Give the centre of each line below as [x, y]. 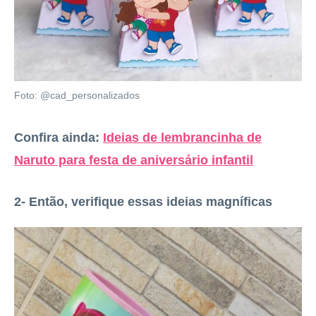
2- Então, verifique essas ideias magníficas [143, 202]
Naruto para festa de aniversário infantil [134, 160]
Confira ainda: [57, 138]
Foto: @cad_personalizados [77, 96]
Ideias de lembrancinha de [182, 138]
